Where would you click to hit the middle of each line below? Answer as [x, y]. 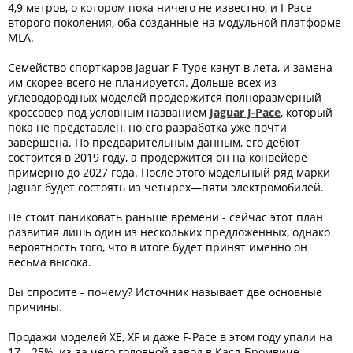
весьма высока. [50, 262]
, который [307, 113]
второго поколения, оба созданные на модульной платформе [175, 23]
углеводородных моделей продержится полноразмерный [165, 98]
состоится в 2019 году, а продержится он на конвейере [158, 158]
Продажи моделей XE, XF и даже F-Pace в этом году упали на [170, 337]
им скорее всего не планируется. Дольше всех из [142, 83]
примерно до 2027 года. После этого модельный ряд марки [169, 173]
